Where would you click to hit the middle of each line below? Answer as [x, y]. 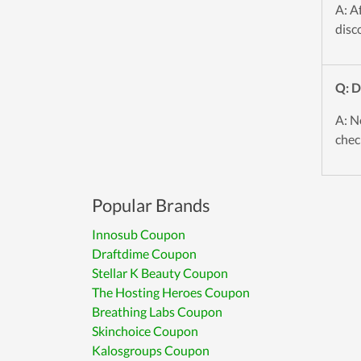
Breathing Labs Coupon [157, 311]
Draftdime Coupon [144, 253]
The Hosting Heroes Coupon [171, 292]
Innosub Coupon [139, 234]
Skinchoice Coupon [145, 331]
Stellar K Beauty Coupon [160, 273]
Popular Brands [151, 205]
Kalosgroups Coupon [151, 350]
